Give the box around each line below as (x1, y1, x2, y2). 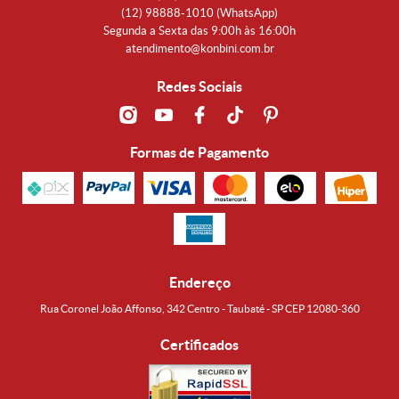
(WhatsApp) (216, 6, 278, 20)
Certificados (160, 337, 239, 354)
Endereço (168, 274, 231, 291)
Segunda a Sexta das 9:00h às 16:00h (103, 24, 296, 38)
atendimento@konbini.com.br (125, 42, 274, 56)
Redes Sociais (157, 78, 242, 95)
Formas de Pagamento (130, 144, 269, 161)
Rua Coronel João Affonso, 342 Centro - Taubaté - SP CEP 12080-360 (39, 303, 360, 315)
